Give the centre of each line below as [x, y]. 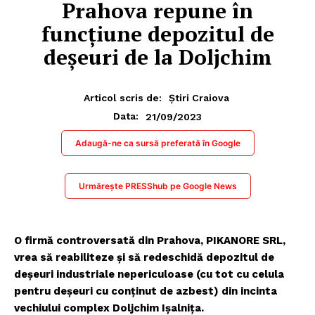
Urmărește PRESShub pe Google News [157, 186]
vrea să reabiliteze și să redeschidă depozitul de [144, 258]
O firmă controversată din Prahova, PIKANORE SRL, [150, 241]
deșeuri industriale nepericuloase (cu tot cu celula [149, 275]
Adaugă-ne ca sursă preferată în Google [157, 143]
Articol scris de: [123, 98]
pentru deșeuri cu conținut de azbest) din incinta [146, 291]
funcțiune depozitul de [157, 33]
